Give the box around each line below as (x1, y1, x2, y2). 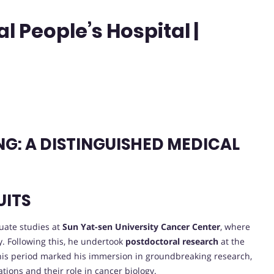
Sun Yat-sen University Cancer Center (62, 221, 220, 233)
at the (218, 235, 245, 248)
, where (220, 221, 250, 233)
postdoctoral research (125, 235, 218, 248)
